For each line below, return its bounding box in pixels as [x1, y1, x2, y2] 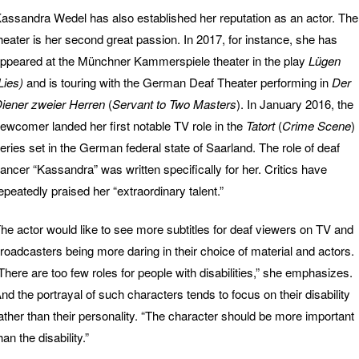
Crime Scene [282, 116, 351, 134]
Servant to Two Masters [112, 95, 236, 112]
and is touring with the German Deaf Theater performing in [23, 73, 332, 91]
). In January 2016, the [236, 95, 353, 112]
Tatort [243, 116, 275, 134]
